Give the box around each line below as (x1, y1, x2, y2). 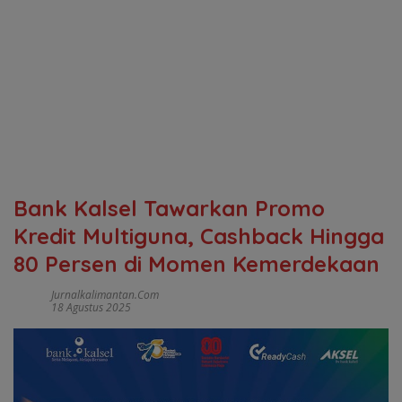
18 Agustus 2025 (51, 300, 131, 315)
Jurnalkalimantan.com (51, 287, 159, 302)
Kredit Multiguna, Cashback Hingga (13, 223, 384, 249)
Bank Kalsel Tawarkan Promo (13, 195, 325, 222)
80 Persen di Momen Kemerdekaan (13, 250, 380, 277)
